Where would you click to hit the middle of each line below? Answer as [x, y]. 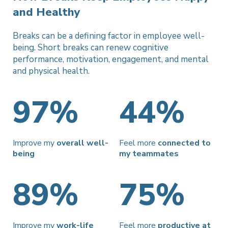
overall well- [82, 143]
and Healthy [47, 12]
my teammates [149, 153]
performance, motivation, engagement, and [97, 59]
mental [195, 59]
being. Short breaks [52, 47]
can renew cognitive [130, 47]
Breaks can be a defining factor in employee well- [109, 36]
